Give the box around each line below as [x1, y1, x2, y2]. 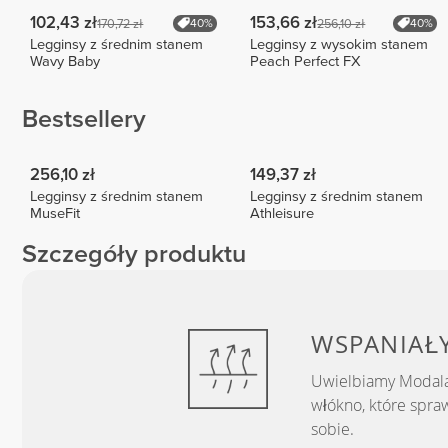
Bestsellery [22, 104, 146, 135]
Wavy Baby [30, 52, 101, 70]
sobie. [311, 418, 354, 441]
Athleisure [250, 204, 315, 222]
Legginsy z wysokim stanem [250, 35, 429, 53]
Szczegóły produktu [22, 239, 246, 270]
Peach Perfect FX [250, 52, 362, 70]
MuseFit [30, 204, 81, 222]
